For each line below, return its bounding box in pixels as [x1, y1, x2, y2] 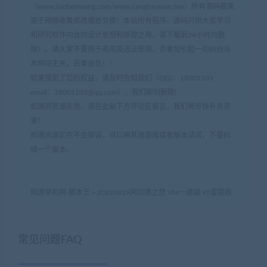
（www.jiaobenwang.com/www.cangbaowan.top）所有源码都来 [30, 3, 234, 11]
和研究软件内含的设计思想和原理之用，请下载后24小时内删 [30, 32, 225, 39]
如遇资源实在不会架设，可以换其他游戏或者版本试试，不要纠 [30, 132, 231, 139]
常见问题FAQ [18, 235, 82, 246]
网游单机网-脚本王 [30, 189, 90, 197]
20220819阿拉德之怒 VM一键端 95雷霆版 [97, 189, 232, 197]
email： [30, 89, 54, 97]
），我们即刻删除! [117, 89, 176, 97]
